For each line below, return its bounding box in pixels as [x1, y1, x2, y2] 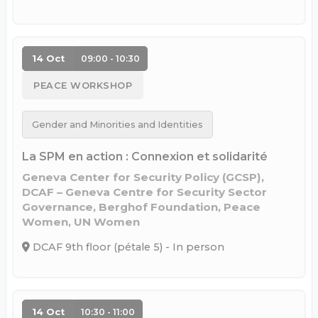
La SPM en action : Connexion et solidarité [22, 149, 268, 163]
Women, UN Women [22, 214, 140, 229]
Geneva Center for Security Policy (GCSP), [22, 170, 264, 184]
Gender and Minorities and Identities [31, 119, 203, 130]
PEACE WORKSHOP [33, 79, 132, 91]
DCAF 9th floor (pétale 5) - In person [30, 241, 224, 254]
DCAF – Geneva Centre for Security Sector [22, 185, 267, 199]
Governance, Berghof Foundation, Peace [22, 199, 261, 214]
